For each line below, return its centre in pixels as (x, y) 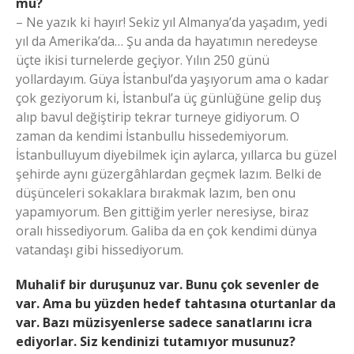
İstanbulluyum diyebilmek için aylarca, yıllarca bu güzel (176, 155)
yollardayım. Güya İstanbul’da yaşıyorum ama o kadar (172, 79)
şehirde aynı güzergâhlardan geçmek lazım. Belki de (169, 174)
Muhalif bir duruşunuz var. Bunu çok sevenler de (168, 284)
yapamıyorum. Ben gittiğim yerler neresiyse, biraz (162, 212)
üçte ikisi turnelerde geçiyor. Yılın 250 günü (143, 60)
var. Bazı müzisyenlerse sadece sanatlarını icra (164, 322)
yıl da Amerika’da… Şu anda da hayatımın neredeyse (167, 41)
